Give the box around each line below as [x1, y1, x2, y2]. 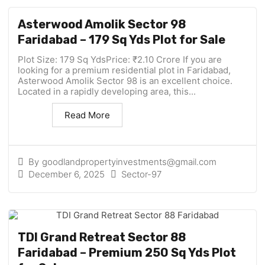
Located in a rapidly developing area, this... [18, 86, 196, 98]
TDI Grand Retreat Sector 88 [18, 230, 186, 245]
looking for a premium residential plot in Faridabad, [18, 64, 231, 76]
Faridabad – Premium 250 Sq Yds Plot [18, 245, 236, 260]
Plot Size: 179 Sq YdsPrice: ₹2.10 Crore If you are [18, 54, 222, 66]
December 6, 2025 [28, 168, 105, 180]
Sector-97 [121, 169, 161, 180]
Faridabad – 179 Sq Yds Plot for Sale [18, 33, 225, 47]
